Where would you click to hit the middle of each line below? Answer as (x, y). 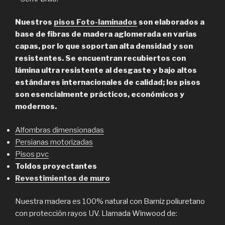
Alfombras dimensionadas (60, 130)
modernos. (36, 107)
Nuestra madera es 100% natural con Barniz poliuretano (110, 202)
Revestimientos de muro (63, 178)
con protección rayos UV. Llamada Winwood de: (96, 214)
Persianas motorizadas (54, 142)
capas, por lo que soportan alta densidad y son (104, 46)
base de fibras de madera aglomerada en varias (106, 34)
